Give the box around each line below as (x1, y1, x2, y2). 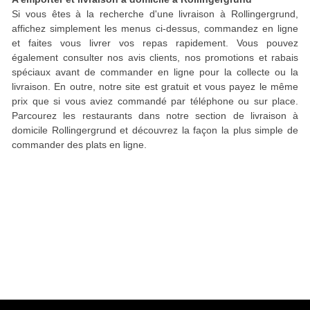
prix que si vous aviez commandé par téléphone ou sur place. (12, 95, 298, 107)
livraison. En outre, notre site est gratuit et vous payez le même (12, 81, 298, 92)
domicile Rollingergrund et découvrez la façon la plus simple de (12, 125, 298, 136)
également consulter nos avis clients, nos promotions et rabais (12, 52, 298, 63)
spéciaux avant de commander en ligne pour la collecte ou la (12, 66, 298, 77)
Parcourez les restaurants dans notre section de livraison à (12, 110, 298, 121)
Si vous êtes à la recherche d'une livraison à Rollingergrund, (12, 8, 298, 19)
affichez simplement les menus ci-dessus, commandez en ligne (12, 23, 298, 34)
